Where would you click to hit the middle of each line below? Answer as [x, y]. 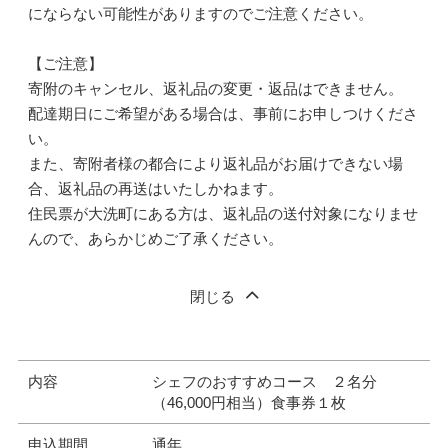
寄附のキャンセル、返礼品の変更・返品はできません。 [215, 88]
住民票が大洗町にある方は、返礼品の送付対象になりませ [222, 213]
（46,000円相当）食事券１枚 [248, 402]
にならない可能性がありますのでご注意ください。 [200, 13]
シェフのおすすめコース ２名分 [264, 381]
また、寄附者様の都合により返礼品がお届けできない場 [215, 163]
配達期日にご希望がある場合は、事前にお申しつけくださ [222, 113]
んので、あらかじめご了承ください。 [155, 238]
